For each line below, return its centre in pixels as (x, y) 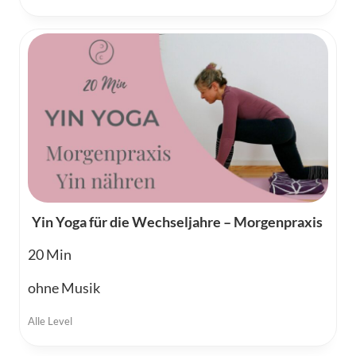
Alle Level (50, 321)
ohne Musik (64, 287)
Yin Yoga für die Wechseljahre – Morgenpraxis (177, 221)
